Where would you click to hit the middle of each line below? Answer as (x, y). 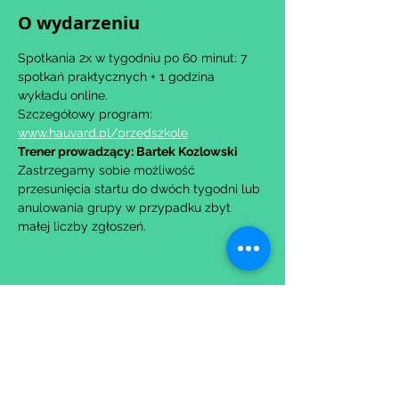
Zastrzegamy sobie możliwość (108, 170)
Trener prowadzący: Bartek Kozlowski (128, 151)
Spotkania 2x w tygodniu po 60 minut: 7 (134, 58)
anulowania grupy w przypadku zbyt (126, 208)
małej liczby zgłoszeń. (82, 226)
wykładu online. (63, 95)
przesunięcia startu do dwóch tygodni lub (141, 189)
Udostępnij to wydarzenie (131, 326)
